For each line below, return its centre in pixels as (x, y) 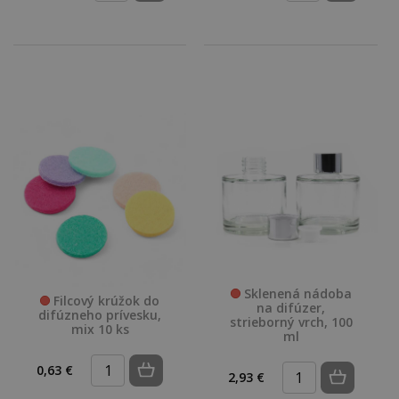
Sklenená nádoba (296, 293)
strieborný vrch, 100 (291, 322)
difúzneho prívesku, (100, 314)
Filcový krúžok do (105, 300)
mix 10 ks (100, 329)
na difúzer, (291, 307)
